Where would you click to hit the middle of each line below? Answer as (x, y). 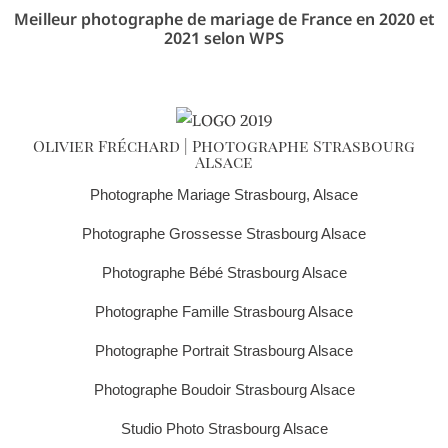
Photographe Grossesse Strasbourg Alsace (224, 234)
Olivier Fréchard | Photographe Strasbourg (224, 146)
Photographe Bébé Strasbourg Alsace (224, 273)
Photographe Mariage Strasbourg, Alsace (224, 195)
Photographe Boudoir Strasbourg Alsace (224, 390)
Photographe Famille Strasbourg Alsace (224, 312)
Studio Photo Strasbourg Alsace (224, 429)
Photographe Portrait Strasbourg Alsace (224, 351)
